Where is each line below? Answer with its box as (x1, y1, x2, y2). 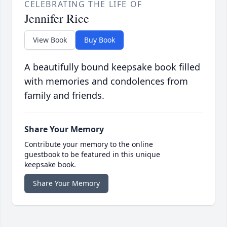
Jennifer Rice (24, 10, 89, 27)
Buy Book (84, 35, 115, 45)
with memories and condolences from (24, 75, 188, 88)
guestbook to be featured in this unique (24, 149, 160, 160)
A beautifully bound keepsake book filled (24, 61, 200, 73)
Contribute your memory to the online (24, 139, 153, 149)
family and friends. (24, 89, 104, 102)
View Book (33, 35, 67, 45)
